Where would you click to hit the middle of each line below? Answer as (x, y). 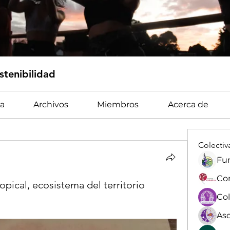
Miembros (118, 104)
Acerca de (188, 104)
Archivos (51, 104)
